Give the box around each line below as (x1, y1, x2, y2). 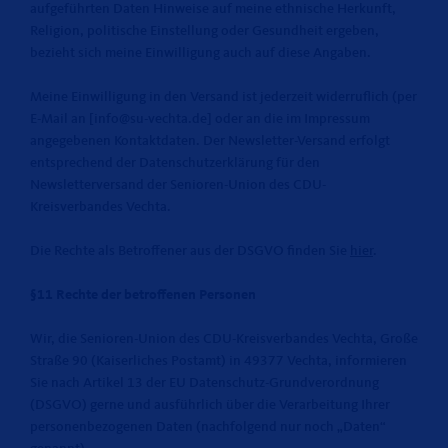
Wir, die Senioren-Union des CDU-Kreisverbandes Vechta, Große (30, 332, 418, 346)
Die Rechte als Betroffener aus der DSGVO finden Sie (30, 244, 350, 258)
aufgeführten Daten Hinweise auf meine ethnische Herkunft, (30, 2, 396, 16)
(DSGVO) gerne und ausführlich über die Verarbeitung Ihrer (30, 398, 390, 412)
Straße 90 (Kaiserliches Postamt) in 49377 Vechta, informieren (30, 354, 407, 368)
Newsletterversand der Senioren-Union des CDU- (30, 178, 326, 192)
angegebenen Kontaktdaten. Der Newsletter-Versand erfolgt (30, 134, 390, 148)
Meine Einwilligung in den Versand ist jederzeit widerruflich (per (30, 90, 417, 104)
